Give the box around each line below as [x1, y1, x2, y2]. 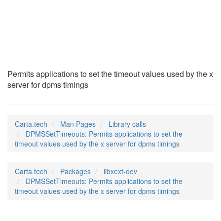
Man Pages [60, 119, 96, 129]
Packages [60, 166, 91, 176]
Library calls [109, 119, 146, 129]
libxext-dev [104, 166, 137, 176]
